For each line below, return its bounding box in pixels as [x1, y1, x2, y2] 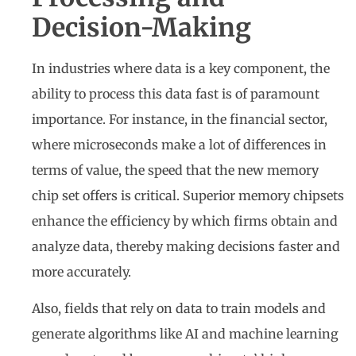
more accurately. [32, 263, 131, 280]
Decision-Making [32, 11, 251, 44]
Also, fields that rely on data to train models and [32, 300, 326, 317]
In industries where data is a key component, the [32, 60, 330, 76]
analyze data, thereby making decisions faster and [32, 238, 340, 254]
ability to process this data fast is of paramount [32, 85, 319, 102]
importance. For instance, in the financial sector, [32, 110, 327, 127]
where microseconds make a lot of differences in [32, 136, 327, 153]
